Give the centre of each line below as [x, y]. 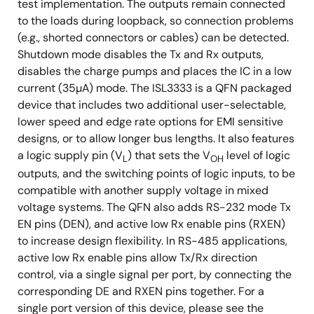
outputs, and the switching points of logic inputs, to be [156, 174]
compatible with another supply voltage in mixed [143, 191]
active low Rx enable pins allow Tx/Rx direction [137, 258]
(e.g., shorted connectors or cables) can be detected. [153, 38]
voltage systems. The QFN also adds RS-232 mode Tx [154, 207]
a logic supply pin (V [70, 156]
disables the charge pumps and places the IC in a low [155, 71]
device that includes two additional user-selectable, [152, 105]
